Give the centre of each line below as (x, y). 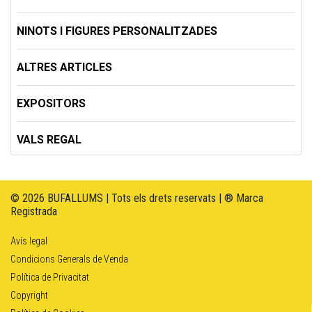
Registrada (34, 211)
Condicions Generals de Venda (69, 259)
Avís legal (29, 241)
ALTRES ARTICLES (64, 67)
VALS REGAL (49, 139)
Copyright (29, 295)
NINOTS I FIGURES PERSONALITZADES (117, 31)
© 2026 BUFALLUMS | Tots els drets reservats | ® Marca (137, 198)
